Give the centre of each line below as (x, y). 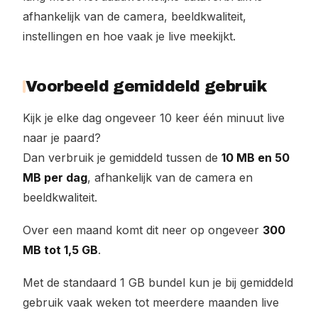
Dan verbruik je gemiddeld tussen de (122, 158)
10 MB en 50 (256, 158)
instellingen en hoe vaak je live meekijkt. (129, 36)
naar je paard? (62, 138)
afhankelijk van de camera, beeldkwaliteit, (135, 16)
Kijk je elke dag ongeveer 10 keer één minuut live (154, 118)
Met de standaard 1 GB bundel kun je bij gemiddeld (158, 283)
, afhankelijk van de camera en (170, 177)
